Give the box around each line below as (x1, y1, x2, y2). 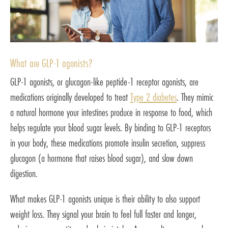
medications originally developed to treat (10, 89, 130, 104)
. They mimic (177, 89, 213, 104)
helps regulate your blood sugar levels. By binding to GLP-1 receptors (10, 120, 211, 135)
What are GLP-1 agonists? (10, 55, 93, 71)
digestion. (10, 165, 38, 181)
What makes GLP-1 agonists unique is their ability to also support (10, 191, 200, 206)
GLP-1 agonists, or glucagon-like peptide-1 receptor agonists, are (10, 74, 198, 89)
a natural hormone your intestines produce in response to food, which (10, 104, 212, 120)
